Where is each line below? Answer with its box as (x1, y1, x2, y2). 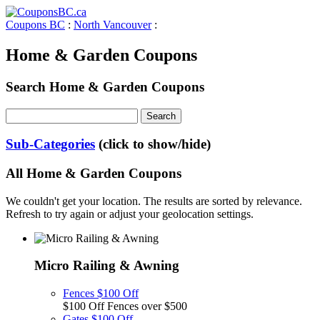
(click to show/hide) (99, 136, 211, 152)
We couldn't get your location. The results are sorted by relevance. (6, 194, 302, 207)
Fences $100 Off (63, 287, 139, 300)
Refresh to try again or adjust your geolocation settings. (6, 207, 254, 220)
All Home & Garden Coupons (6, 165, 181, 181)
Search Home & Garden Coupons (6, 79, 204, 94)
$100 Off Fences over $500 (63, 300, 187, 313)
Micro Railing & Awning (34, 258, 179, 274)
